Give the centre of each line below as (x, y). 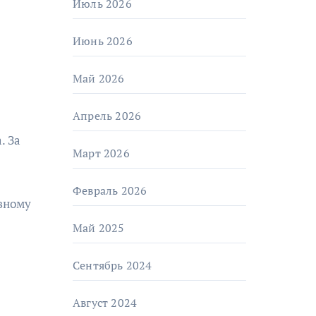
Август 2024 (105, 303)
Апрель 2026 (107, 116)
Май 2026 (99, 78)
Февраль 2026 (110, 190)
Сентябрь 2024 (113, 265)
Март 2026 (101, 153)
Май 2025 (99, 228)
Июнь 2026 (103, 41)
